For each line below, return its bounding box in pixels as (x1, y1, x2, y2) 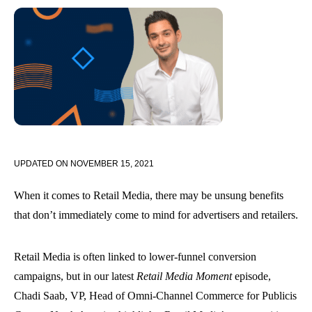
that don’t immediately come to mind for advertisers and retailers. (14, 209, 298, 221)
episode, (232, 270, 271, 282)
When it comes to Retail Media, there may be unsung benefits (14, 189, 283, 201)
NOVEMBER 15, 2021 (70, 159, 154, 169)
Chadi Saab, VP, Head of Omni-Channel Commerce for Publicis (14, 290, 297, 302)
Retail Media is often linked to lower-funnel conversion (14, 251, 256, 263)
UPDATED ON (14, 159, 68, 169)
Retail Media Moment (136, 270, 232, 282)
